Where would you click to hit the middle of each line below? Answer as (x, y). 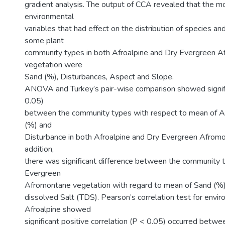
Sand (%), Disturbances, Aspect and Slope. (99, 77)
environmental (49, 17)
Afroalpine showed (58, 209)
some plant (44, 41)
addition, (39, 149)
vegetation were (53, 65)
